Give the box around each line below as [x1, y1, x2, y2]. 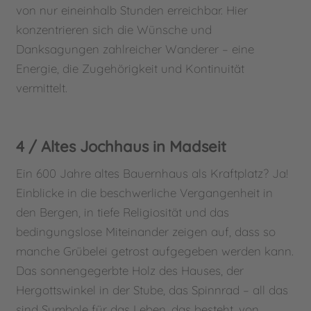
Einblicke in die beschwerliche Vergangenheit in [16, 185, 274, 200]
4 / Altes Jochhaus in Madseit [16, 136, 227, 156]
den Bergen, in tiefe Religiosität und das [16, 204, 230, 219]
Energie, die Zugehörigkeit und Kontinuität [16, 60, 245, 76]
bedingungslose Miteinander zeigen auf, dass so [16, 224, 276, 239]
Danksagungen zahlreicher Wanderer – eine [16, 41, 255, 56]
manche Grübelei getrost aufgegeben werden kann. [16, 243, 294, 258]
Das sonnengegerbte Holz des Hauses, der [16, 262, 244, 278]
